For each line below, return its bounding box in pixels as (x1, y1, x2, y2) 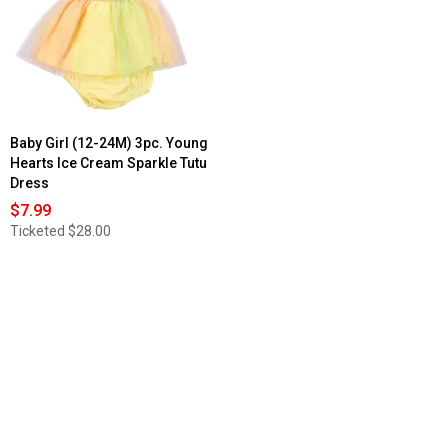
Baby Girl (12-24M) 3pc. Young (10, 135, 208, 152)
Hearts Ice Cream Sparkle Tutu (10, 155, 207, 172)
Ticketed (10, 223, 65, 240)
